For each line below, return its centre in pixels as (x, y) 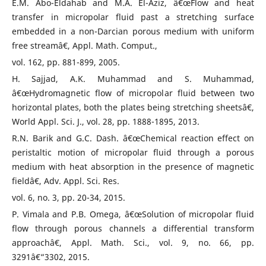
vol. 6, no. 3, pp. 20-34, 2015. (68, 198)
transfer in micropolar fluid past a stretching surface (133, 17)
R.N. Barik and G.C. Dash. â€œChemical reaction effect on (133, 138)
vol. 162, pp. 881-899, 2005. (66, 62)
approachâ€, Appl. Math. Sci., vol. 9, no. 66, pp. (133, 243)
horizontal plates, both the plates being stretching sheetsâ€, (133, 107)
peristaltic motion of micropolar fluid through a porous (133, 153)
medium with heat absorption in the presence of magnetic (133, 167)
